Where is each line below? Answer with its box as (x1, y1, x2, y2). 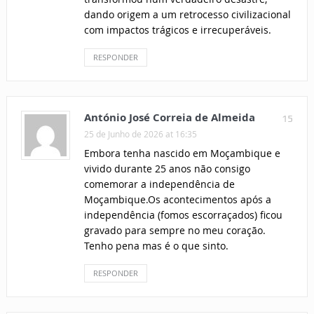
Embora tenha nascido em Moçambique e (83, 146, 280, 161)
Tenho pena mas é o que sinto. (83, 239, 228, 253)
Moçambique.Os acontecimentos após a (83, 193, 271, 207)
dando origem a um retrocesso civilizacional (83, 8, 291, 22)
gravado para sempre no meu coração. (83, 224, 266, 238)
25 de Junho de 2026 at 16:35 (83, 128, 197, 140)
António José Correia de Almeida (83, 110, 255, 125)
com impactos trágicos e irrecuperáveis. (83, 23, 271, 37)
